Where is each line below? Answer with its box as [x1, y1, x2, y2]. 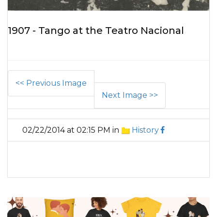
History [131, 125, 159, 135]
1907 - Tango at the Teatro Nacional [8, 25, 184, 37]
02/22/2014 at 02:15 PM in [22, 125, 121, 135]
